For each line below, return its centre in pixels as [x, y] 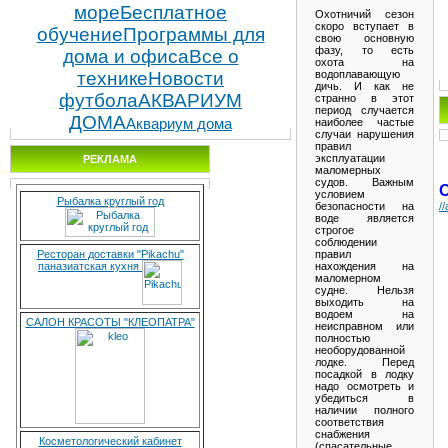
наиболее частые [364, 121]
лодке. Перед [364, 361]
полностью [342, 337]
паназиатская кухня [90, 266]
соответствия [349, 421]
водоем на [364, 313]
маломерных [348, 169]
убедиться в [364, 397]
